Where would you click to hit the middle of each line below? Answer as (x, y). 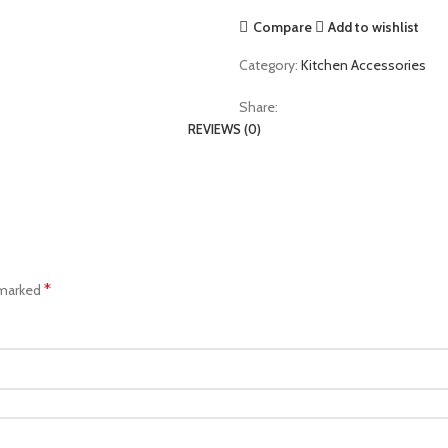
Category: (268, 65)
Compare (282, 26)
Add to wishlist (374, 26)
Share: (258, 107)
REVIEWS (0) (224, 129)
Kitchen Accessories (363, 65)
